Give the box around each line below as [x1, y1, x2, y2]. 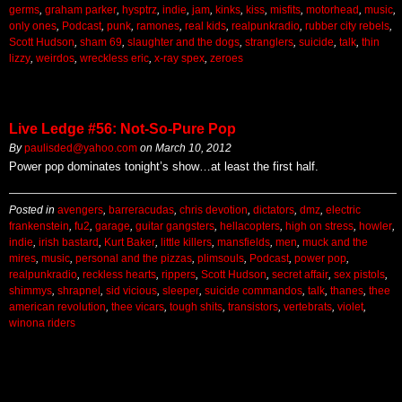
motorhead [306, 4, 359, 16]
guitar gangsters [135, 220, 214, 232]
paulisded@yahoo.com [24, 142, 137, 154]
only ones [9, 20, 57, 32]
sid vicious [106, 284, 157, 297]
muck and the [302, 236, 368, 249]
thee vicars [111, 301, 164, 313]
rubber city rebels [305, 20, 389, 32]
